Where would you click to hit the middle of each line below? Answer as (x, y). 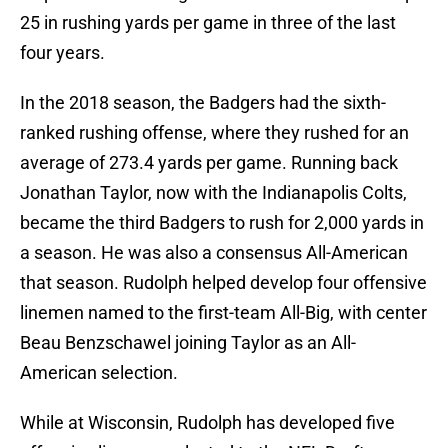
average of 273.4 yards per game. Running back (209, 163)
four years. (62, 53)
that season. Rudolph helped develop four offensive (223, 283)
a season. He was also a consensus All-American (214, 253)
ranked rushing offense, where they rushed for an (214, 133)
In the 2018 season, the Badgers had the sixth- (203, 103)
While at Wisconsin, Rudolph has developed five (207, 423)
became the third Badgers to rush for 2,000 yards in (222, 223)
